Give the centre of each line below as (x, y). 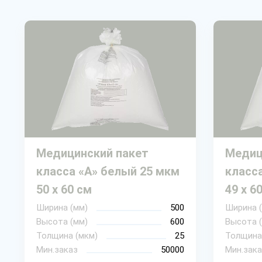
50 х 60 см (64, 189)
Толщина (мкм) (67, 235)
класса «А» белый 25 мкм (108, 171)
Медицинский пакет (92, 153)
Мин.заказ (57, 249)
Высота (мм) (62, 221)
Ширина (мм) (62, 207)
